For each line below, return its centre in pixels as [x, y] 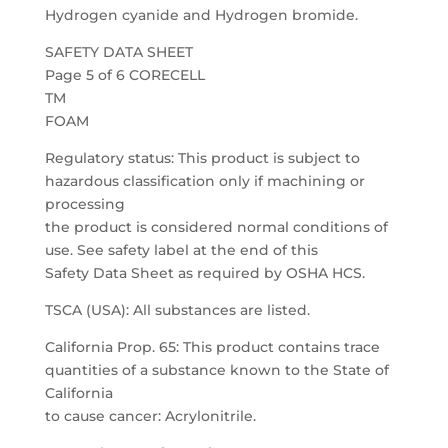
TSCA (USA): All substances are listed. [177, 310]
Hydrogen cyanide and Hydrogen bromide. [201, 15]
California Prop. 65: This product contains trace [212, 347]
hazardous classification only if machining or [204, 181]
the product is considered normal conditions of [216, 227]
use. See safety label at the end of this [181, 250]
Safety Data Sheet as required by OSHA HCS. [204, 273]
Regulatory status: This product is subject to [202, 158]
